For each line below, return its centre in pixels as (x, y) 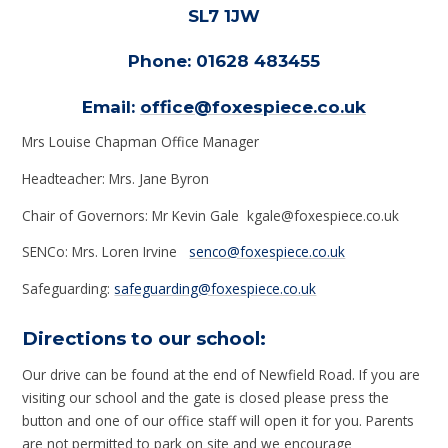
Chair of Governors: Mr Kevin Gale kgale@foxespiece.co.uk (211, 215)
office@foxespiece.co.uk (253, 106)
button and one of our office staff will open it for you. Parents (218, 421)
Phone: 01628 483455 (224, 61)
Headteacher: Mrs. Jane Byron (118, 178)
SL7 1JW (224, 15)
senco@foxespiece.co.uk (267, 252)
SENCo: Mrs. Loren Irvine (106, 252)
